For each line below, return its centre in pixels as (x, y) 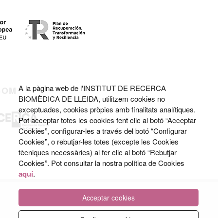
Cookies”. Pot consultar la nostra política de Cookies (101, 163)
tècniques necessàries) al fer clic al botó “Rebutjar (98, 152)
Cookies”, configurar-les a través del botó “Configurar (103, 130)
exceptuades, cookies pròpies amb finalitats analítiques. (107, 109)
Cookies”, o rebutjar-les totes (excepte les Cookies (99, 141)
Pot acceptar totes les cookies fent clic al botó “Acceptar (107, 120)
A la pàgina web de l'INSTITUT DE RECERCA (92, 88)
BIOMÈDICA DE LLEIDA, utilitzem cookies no (92, 98)
